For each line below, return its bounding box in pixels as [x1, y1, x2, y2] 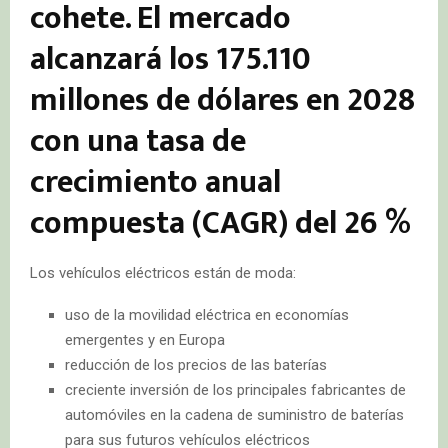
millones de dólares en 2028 [30, 73, 415, 127]
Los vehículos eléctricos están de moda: [30, 263, 296, 282]
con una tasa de [30, 114, 246, 168]
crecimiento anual [30, 155, 281, 209]
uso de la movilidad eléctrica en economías [65, 305, 349, 324]
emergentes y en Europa [65, 330, 225, 349]
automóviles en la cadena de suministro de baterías [65, 405, 404, 424]
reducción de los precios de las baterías [65, 355, 327, 374]
